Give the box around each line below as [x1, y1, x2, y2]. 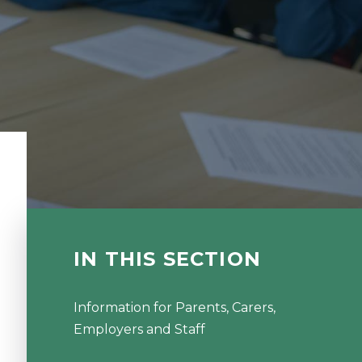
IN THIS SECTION [73, 247, 261, 271]
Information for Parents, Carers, [73, 299, 276, 315]
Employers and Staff [73, 321, 205, 337]
